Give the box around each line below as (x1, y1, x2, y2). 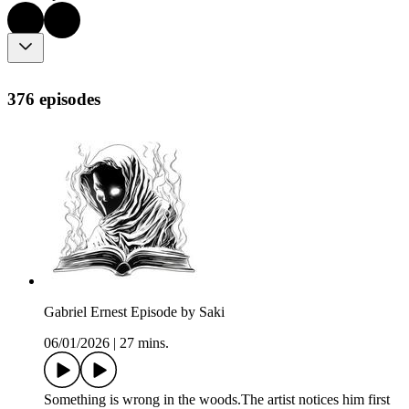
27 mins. (120, 335, 169, 351)
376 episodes (7, 89, 100, 109)
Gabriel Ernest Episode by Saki (44, 304, 225, 320)
